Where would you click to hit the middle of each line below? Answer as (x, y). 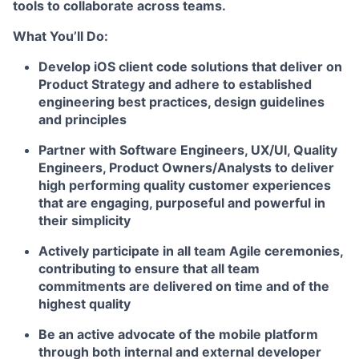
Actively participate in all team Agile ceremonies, (191, 251)
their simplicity (85, 220)
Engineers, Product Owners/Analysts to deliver (186, 167)
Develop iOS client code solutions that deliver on (190, 67)
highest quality (85, 304)
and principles (83, 119)
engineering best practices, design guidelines (182, 102)
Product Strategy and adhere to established (175, 84)
